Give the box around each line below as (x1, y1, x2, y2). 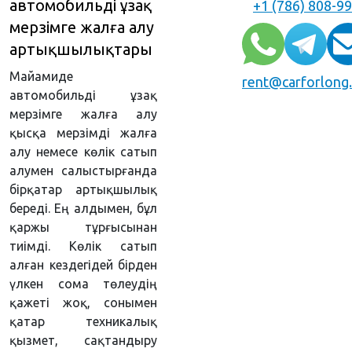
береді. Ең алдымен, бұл (9, 201, 157, 215)
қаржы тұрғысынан (9, 220, 157, 234)
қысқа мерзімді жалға (9, 126, 157, 140)
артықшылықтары (9, 40, 152, 58)
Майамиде (9, 69, 73, 83)
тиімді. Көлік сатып (9, 239, 157, 253)
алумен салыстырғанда (9, 163, 157, 178)
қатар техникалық (9, 314, 157, 328)
